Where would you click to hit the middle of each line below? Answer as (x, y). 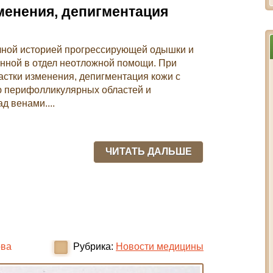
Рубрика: (93, 246)
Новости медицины (160, 246)
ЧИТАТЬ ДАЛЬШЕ (148, 151)
